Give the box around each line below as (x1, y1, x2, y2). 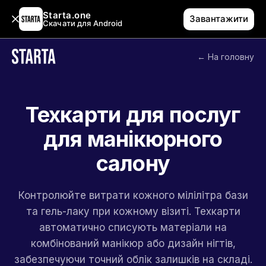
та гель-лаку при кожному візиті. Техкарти (26, 205, 240, 217)
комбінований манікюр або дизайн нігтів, (30, 237, 236, 249)
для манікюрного (43, 126, 223, 152)
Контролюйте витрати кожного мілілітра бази (18, 189, 248, 201)
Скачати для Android (43, 18, 123, 28)
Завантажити (189, 13, 248, 24)
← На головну (197, 51, 254, 62)
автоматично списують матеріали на (39, 221, 227, 233)
